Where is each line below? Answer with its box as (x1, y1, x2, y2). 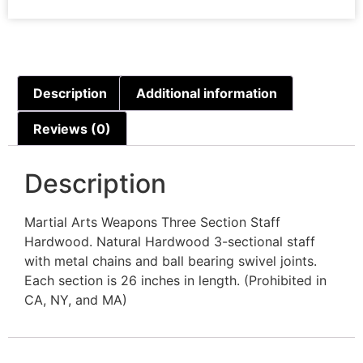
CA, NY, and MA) (24, 292, 127, 309)
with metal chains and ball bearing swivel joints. (24, 253, 317, 270)
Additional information (135, 84, 277, 101)
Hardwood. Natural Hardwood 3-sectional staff (24, 233, 315, 250)
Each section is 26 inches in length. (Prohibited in (24, 272, 327, 289)
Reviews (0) (33, 120, 112, 137)
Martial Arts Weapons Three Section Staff (24, 214, 280, 231)
